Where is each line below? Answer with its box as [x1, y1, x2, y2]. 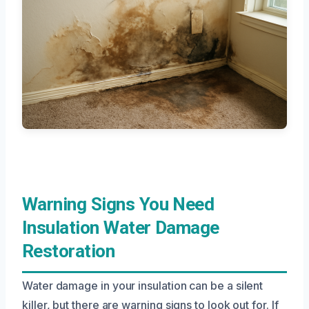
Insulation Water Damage [22, 217, 219, 238]
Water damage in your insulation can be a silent [22, 278, 263, 292]
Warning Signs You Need [22, 193, 215, 215]
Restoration [22, 240, 115, 261]
